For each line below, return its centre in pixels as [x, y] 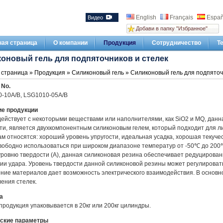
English [146, 17]
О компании [70, 43]
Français [181, 17]
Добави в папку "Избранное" [171, 28]
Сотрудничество [176, 43]
